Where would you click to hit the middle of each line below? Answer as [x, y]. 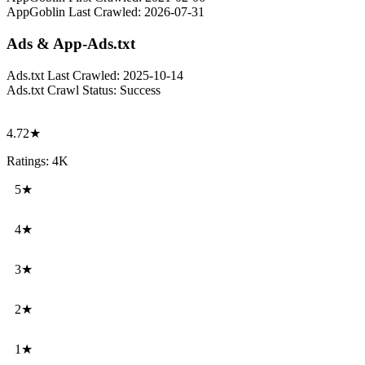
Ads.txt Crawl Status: [62, 90]
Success [140, 90]
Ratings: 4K [37, 161]
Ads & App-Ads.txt [71, 43]
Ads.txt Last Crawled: [63, 75]
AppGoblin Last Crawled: [74, 12]
